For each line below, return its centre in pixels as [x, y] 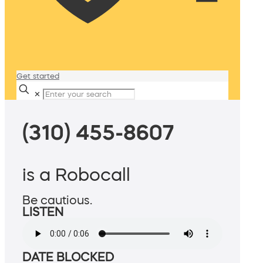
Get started [38, 76]
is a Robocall [76, 175]
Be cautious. [57, 200]
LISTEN [43, 212]
